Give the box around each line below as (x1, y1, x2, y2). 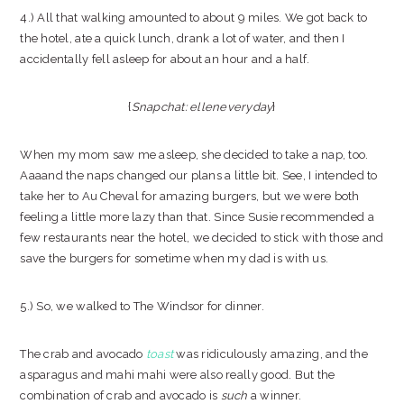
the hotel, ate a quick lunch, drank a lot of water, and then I (20, 32, 345, 45)
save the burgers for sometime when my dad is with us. (20, 252, 329, 265)
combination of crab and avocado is (20, 389, 221, 402)
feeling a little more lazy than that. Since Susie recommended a (20, 210, 374, 224)
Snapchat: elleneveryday (131, 100, 273, 114)
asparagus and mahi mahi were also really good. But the (20, 368, 335, 381)
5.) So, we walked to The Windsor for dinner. (20, 299, 264, 313)
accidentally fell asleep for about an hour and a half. (20, 52, 310, 66)
